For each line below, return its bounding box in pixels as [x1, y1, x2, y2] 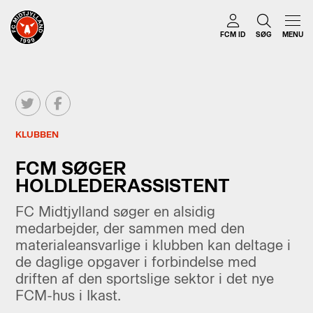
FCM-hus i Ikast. [15, 286, 121, 304]
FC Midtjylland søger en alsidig [15, 203, 215, 220]
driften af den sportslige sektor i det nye [15, 270, 274, 287]
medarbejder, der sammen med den [15, 219, 245, 237]
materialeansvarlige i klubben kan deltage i [15, 236, 291, 254]
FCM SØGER [15, 156, 126, 179]
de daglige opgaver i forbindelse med [15, 253, 256, 270]
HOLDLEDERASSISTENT [15, 174, 230, 196]
